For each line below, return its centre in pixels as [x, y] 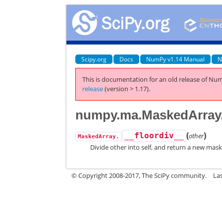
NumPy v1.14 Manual [176, 59]
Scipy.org [94, 59]
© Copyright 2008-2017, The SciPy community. [139, 175]
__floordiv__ [154, 136]
